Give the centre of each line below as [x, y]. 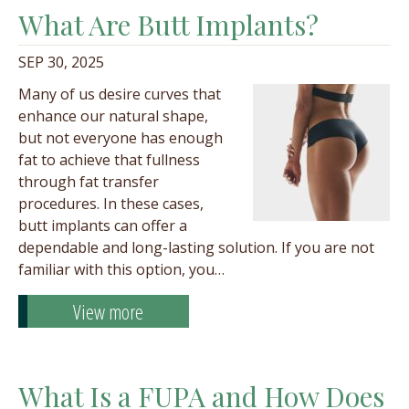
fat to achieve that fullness [109, 160]
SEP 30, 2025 [61, 62]
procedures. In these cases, [111, 204]
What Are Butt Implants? [168, 25]
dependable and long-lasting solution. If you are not [196, 247]
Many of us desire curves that [120, 94]
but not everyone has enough [121, 138]
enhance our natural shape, [113, 116]
